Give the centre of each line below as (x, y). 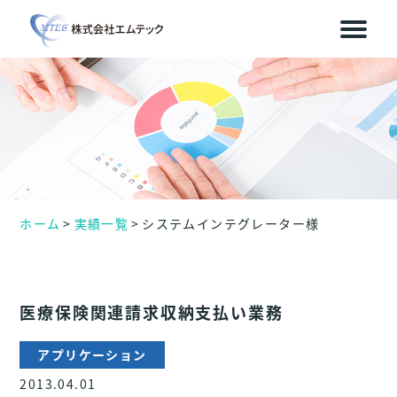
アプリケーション (92, 354)
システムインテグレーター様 (231, 223)
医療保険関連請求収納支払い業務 (152, 312)
